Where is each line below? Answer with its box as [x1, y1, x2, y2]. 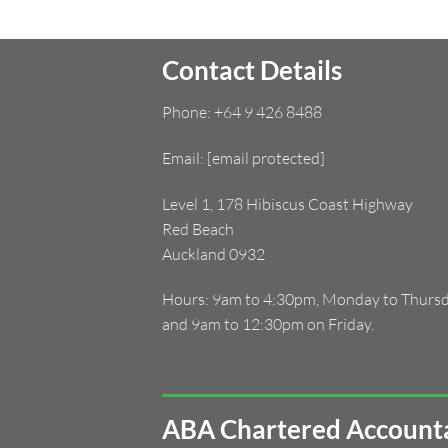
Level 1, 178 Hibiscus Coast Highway [162, 193, 413, 214]
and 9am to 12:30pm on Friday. [162, 314, 377, 335]
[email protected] [207, 147, 325, 168]
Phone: [162, 101, 214, 122]
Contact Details [162, 55, 342, 86]
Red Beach [162, 218, 234, 239]
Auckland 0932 [162, 243, 265, 264]
